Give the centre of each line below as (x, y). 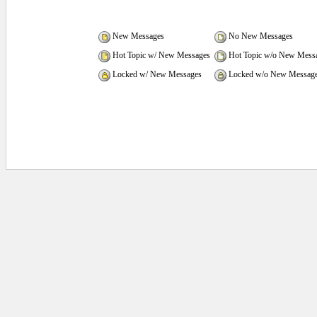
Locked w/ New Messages (156, 75)
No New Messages (260, 36)
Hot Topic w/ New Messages (160, 56)
